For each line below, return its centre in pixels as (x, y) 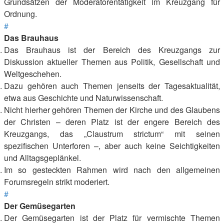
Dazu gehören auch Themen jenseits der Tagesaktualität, (112, 86)
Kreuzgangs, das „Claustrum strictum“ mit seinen (112, 134)
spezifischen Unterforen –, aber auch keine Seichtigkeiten (112, 146)
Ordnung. (20, 14)
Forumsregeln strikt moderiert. (57, 182)
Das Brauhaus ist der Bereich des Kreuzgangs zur (112, 50)
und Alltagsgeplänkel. (42, 158)
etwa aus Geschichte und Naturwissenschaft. (83, 98)
